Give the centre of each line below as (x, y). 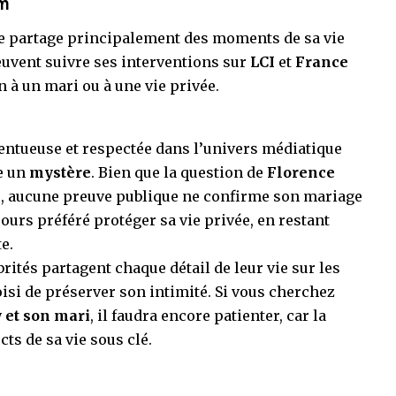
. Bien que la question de (179, 173)
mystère (60, 173)
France (322, 61)
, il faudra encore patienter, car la (208, 316)
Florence (301, 173)
